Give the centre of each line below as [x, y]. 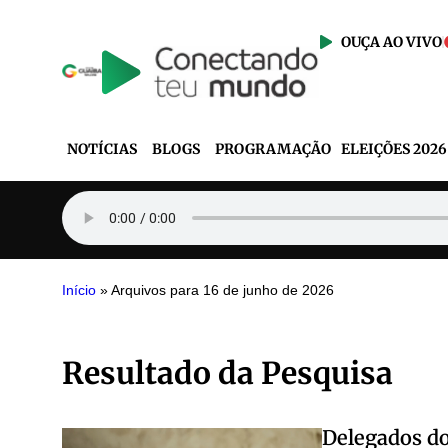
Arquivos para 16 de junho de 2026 [222, 290]
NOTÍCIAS [102, 149]
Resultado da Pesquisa [227, 372]
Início [79, 290]
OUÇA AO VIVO [392, 42]
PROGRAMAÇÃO [273, 149]
